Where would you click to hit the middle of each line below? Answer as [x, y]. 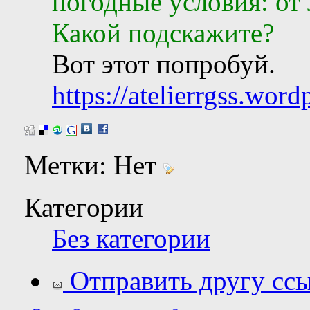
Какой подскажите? [163, 33]
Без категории [131, 238]
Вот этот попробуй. [164, 64]
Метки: [69, 165]
